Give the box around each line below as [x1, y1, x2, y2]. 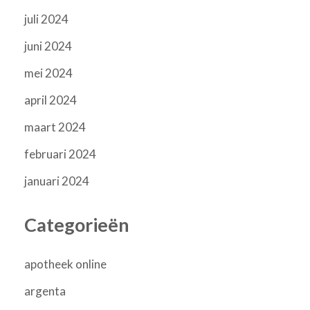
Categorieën [24, 213, 129, 237]
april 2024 [24, 93, 77, 108]
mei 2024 [24, 66, 73, 81]
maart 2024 [24, 120, 86, 135]
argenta [24, 283, 66, 298]
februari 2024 [24, 147, 96, 162]
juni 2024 [24, 39, 72, 54]
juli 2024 [24, 12, 69, 27]
